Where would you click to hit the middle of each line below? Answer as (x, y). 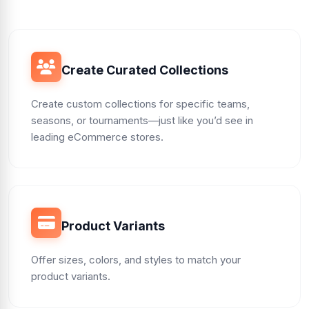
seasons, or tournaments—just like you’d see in (142, 121)
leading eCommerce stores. (97, 137)
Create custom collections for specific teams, (140, 104)
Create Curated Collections (145, 70)
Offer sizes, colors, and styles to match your (136, 260)
